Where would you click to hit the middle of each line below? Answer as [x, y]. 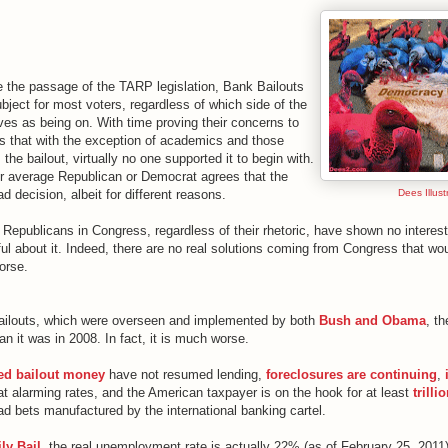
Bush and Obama [372, 320]
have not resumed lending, [185, 374]
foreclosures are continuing [351, 374]
